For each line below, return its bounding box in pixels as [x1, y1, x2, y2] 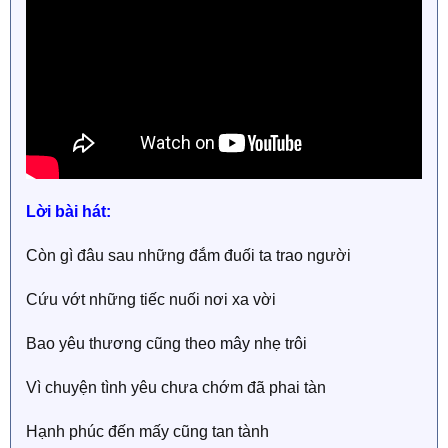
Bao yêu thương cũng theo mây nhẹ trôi [26, 334, 307, 352]
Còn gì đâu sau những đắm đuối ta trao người [26, 246, 351, 264]
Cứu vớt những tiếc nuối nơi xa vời [26, 290, 276, 308]
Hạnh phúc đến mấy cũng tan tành [26, 422, 269, 440]
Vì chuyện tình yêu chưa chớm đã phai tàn [26, 378, 326, 396]
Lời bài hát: [26, 202, 111, 220]
